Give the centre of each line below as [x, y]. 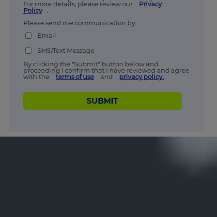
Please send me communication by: [80, 23]
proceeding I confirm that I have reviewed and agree [106, 70]
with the [37, 77]
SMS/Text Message [66, 50]
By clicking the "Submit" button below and [91, 64]
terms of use [75, 77]
